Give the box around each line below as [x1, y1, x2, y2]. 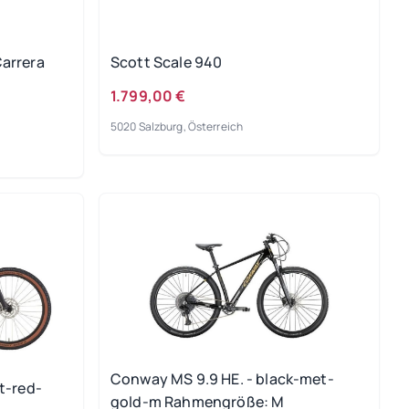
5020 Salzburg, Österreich [110, 119, 243, 135]
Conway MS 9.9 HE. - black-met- [110, 368, 334, 389]
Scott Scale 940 [110, 51, 223, 72]
